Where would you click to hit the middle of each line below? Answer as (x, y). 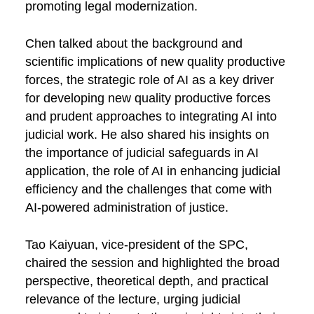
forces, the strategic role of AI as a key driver (149, 80)
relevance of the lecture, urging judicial (132, 299)
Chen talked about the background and (134, 43)
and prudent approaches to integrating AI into (151, 116)
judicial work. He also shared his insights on (147, 134)
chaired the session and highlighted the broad (152, 262)
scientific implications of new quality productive (155, 61)
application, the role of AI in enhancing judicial (152, 171)
